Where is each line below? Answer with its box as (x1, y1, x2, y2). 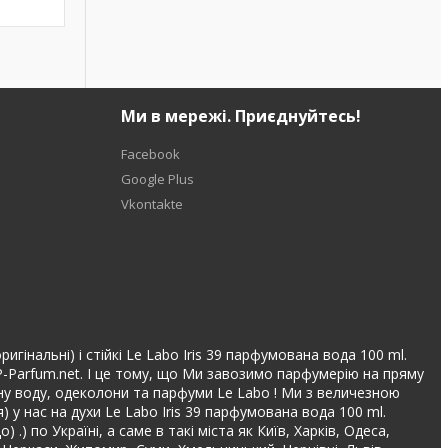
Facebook (121, 145, 181, 163)
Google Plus (121, 170, 195, 188)
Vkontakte (121, 195, 184, 213)
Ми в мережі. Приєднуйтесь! (121, 105, 362, 127)
